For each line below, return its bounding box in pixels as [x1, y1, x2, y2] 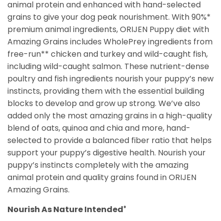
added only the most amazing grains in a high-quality [7, 110, 212, 121]
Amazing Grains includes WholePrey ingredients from [7, 36, 213, 47]
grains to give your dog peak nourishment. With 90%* [7, 11, 211, 23]
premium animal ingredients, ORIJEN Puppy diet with [7, 24, 209, 35]
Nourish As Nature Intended [7, 204, 123, 215]
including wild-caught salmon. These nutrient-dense [7, 61, 209, 72]
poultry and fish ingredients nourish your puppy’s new [7, 73, 214, 84]
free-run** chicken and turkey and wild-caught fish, [7, 48, 208, 60]
